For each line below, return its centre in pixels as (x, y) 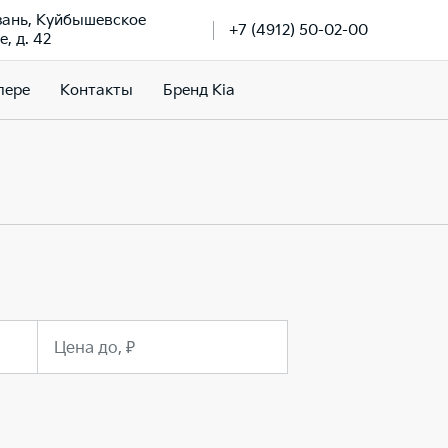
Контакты (96, 90)
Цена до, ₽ (94, 348)
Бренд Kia (198, 90)
